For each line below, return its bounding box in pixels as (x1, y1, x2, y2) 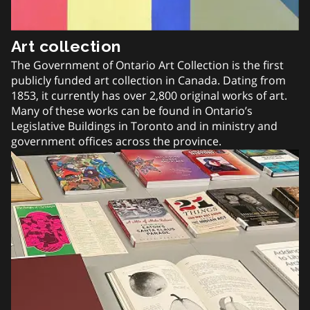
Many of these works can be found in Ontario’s (11, 102, 253, 118)
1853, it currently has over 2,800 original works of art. (11, 87, 287, 103)
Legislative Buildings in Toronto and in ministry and (11, 118, 277, 134)
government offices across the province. (11, 133, 221, 149)
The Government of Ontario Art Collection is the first (11, 57, 284, 73)
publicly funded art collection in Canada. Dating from (11, 72, 286, 88)
